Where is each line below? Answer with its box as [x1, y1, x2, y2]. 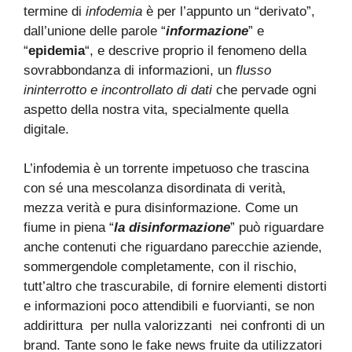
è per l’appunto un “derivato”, [142, 4, 315, 20]
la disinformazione [114, 220, 230, 236]
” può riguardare [230, 220, 324, 236]
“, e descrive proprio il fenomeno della [85, 43, 306, 59]
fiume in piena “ [24, 220, 114, 236]
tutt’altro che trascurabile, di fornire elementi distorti [24, 279, 327, 295]
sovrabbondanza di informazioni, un [24, 63, 236, 79]
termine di [24, 4, 86, 20]
